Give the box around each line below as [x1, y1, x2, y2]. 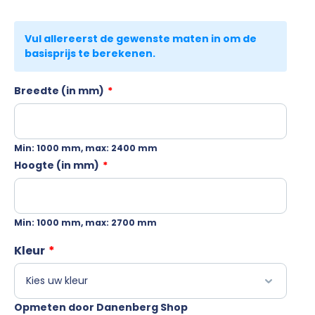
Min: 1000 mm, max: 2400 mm [14, 141, 157, 154]
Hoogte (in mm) [14, 157, 99, 172]
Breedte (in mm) [14, 83, 104, 98]
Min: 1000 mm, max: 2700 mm [14, 216, 157, 229]
